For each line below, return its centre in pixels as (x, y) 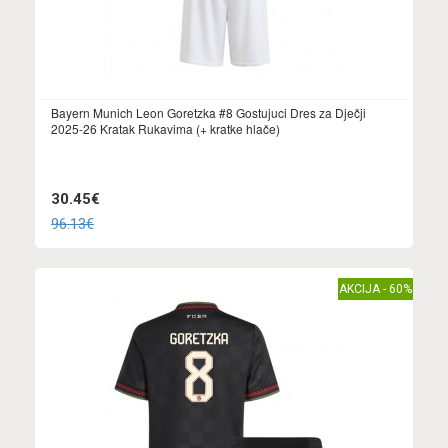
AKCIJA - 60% (375, 288)
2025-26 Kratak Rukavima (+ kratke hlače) (165, 129)
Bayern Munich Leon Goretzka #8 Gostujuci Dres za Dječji (208, 113)
